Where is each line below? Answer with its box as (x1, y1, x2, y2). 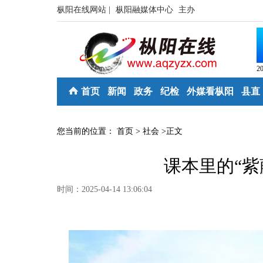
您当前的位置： (57, 127, 117, 136)
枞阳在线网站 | (57, 5, 113, 14)
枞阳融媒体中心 (116, 5, 176, 14)
